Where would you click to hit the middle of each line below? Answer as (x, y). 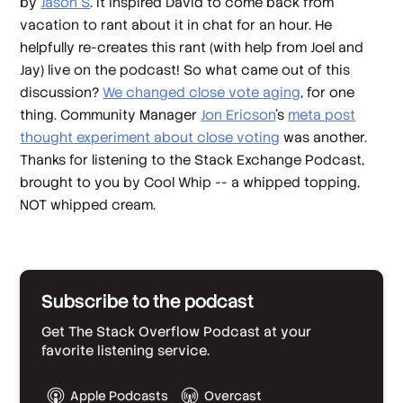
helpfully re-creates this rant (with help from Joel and (192, 47)
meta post (322, 114)
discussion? (62, 92)
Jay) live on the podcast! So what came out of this (185, 69)
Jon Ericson (238, 114)
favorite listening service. (126, 350)
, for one (328, 92)
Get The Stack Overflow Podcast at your (177, 331)
